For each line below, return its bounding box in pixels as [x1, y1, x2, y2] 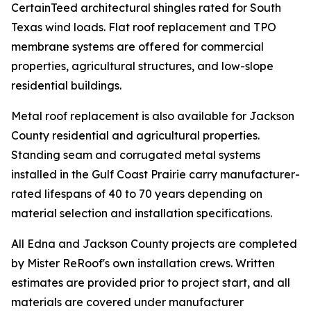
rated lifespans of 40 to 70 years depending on [11, 187, 262, 201]
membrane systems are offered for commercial [11, 40, 264, 54]
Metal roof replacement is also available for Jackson [11, 109, 294, 124]
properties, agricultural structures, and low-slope [11, 59, 274, 74]
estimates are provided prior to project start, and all [11, 276, 290, 290]
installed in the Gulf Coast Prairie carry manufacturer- [11, 167, 300, 182]
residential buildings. [11, 78, 121, 93]
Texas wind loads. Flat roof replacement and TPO [11, 20, 276, 35]
